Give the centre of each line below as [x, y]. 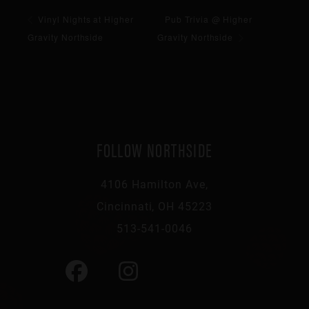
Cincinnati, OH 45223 [154, 206]
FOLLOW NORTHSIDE [154, 149]
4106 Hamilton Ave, [154, 183]
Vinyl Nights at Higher [85, 19]
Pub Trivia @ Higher [209, 19]
